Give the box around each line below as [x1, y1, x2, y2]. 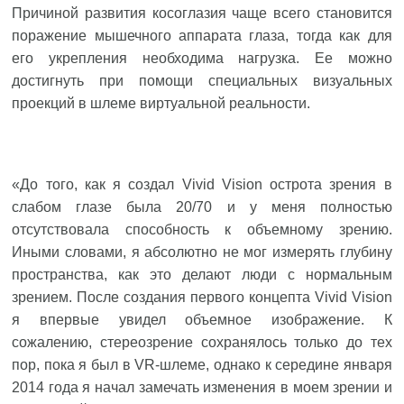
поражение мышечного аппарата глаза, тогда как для [12, 28, 392, 43]
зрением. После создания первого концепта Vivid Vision [12, 289, 392, 305]
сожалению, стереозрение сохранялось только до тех [12, 335, 392, 350]
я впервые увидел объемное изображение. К [12, 312, 392, 327]
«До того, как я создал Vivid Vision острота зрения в [12, 177, 392, 192]
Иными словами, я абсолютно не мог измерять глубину [12, 244, 392, 260]
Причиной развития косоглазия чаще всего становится [12, 5, 392, 21]
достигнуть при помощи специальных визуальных [12, 73, 392, 88]
